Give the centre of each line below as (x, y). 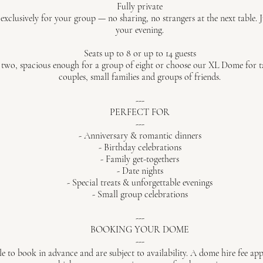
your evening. (140, 30)
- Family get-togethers (140, 159)
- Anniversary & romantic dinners (140, 136)
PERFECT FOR (140, 112)
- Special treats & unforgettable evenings (140, 183)
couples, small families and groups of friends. (140, 77)
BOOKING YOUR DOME (140, 230)
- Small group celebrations (140, 194)
